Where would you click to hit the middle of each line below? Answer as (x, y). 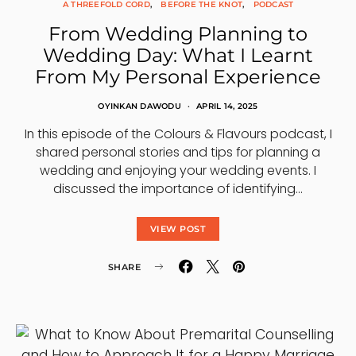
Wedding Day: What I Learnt (178, 55)
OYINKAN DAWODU (139, 106)
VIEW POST (178, 229)
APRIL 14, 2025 (227, 106)
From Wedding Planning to (178, 34)
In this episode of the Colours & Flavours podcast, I (178, 134)
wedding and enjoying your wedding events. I (178, 170)
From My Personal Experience (178, 77)
